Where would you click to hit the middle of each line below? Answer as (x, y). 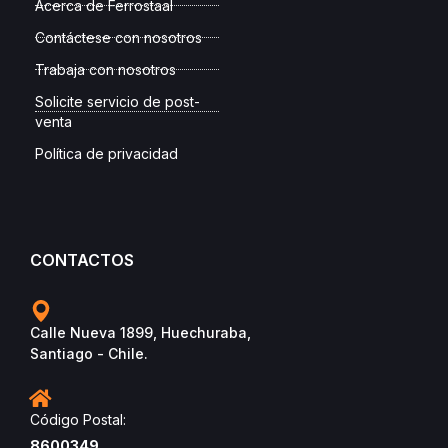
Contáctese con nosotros (118, 37)
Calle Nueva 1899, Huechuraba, (140, 332)
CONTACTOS (82, 259)
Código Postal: (78, 419)
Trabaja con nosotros (105, 69)
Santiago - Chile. (89, 353)
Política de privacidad (106, 153)
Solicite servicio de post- (117, 101)
